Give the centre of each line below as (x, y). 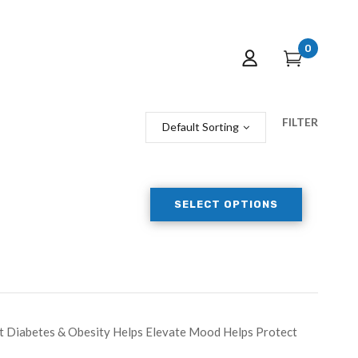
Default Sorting (201, 127)
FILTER (300, 122)
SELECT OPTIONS (226, 204)
